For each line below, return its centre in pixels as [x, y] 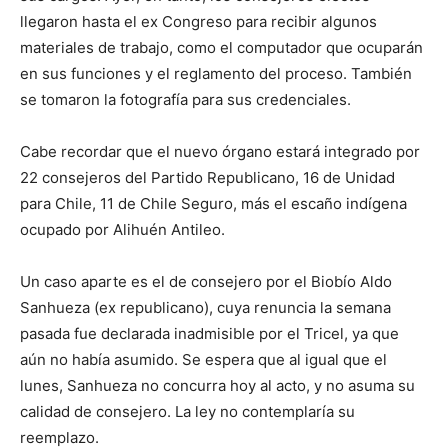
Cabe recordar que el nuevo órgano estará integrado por [220, 151]
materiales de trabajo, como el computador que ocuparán [221, 47]
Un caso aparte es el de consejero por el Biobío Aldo [206, 281]
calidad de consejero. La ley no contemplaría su [187, 411]
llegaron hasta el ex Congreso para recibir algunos [198, 21]
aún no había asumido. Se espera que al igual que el [203, 359]
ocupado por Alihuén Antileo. [122, 229]
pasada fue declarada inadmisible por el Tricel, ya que [209, 333]
